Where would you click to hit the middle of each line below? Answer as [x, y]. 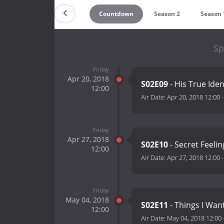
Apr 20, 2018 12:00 [193, 97]
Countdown [116, 13]
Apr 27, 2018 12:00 [193, 158]
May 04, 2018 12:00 [194, 218]
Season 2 [167, 13]
